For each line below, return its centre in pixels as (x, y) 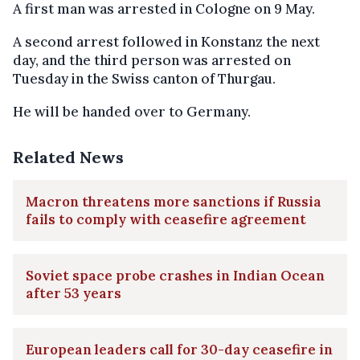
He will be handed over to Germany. (132, 112)
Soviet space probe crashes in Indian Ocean (175, 276)
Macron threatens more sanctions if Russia (174, 202)
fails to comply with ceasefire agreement (166, 219)
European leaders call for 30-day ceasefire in (179, 350)
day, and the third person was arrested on (152, 60)
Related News (68, 157)
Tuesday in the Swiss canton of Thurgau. (144, 79)
